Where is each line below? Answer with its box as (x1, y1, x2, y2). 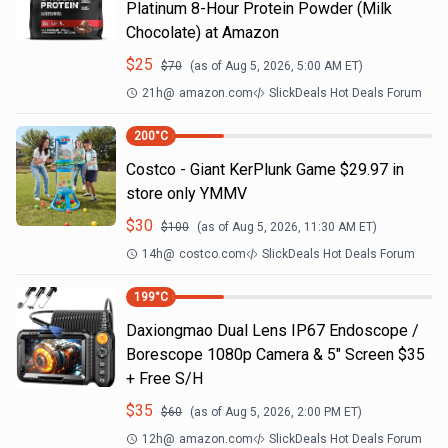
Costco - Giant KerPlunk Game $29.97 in (126, 160, 404, 179)
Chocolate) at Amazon (126, 23, 279, 42)
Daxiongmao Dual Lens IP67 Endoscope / (126, 321, 419, 340)
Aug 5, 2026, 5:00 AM (225, 59, 342, 73)
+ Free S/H (126, 369, 203, 388)
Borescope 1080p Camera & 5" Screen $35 (126, 345, 425, 364)
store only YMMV (126, 184, 247, 203)
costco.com (179, 247, 246, 261)
